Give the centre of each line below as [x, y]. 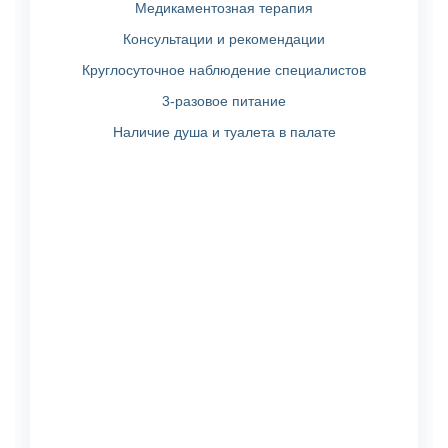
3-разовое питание [224, 100]
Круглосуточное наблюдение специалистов [224, 69]
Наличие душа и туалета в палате [224, 131]
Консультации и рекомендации [224, 38]
